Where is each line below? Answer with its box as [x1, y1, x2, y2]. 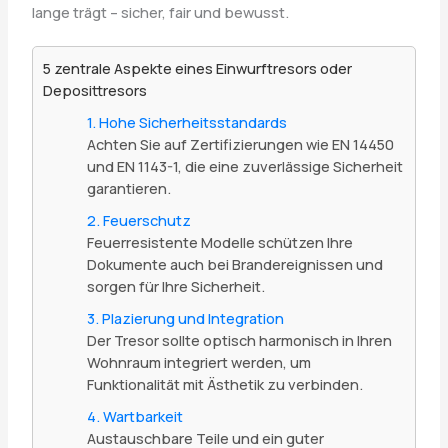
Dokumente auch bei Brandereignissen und [86, 254, 383, 275]
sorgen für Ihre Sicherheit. [86, 276, 265, 297]
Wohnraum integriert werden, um [86, 352, 311, 373]
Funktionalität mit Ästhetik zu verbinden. [86, 374, 363, 395]
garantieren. [86, 178, 171, 199]
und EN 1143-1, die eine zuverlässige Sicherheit [86, 156, 403, 177]
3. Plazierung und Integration [86, 308, 284, 329]
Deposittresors [42, 80, 147, 101]
